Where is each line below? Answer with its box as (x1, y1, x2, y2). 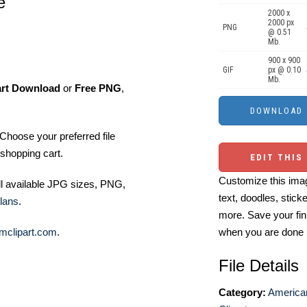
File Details (219, 256, 299, 275)
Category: (219, 286, 266, 298)
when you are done (219, 226, 304, 238)
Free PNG (75, 82, 121, 94)
